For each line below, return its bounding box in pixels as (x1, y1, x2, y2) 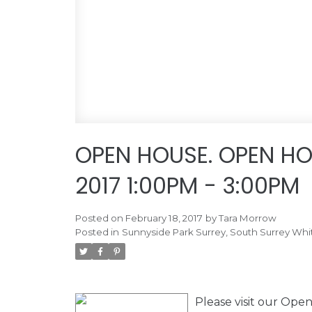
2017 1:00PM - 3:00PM (75, 170, 299, 202)
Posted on (75, 212, 125, 224)
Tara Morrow (218, 212, 276, 224)
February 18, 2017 (125, 212, 203, 224)
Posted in (75, 226, 119, 238)
